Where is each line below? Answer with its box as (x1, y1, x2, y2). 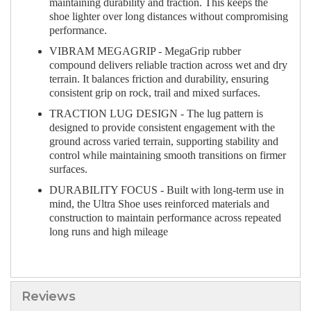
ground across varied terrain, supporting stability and (49, 135, 278, 148)
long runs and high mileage (49, 226, 168, 238)
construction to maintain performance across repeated (49, 212, 281, 224)
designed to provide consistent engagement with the (49, 121, 275, 134)
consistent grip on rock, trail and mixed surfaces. (49, 87, 260, 99)
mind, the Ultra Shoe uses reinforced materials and (49, 198, 269, 210)
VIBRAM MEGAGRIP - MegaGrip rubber (49, 45, 241, 58)
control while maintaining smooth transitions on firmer (49, 149, 286, 162)
